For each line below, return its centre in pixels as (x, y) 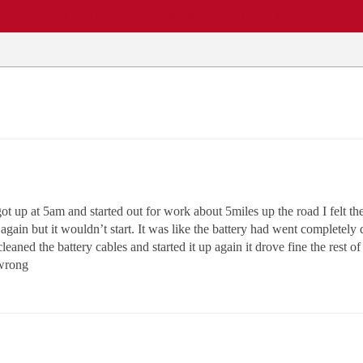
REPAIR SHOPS (79, 16)
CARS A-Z (267, 16)
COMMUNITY (180, 16)
